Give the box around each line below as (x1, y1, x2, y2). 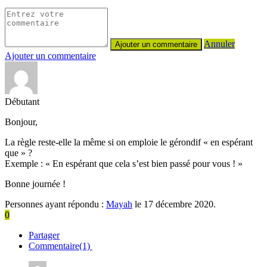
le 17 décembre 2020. (132, 198, 216, 209)
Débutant (5, 96, 39, 107)
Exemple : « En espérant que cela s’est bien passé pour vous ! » (5, 158, 243, 169)
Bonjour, (5, 116, 38, 127)
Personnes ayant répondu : (5, 198, 106, 209)
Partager (29, 229, 60, 240)
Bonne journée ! (5, 178, 66, 189)
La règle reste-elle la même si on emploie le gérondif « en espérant (5, 136, 253, 147)
